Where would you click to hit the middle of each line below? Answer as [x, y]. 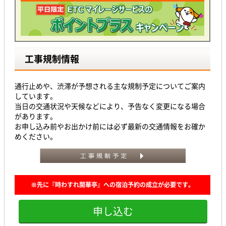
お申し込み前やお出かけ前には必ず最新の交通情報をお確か [110, 126]
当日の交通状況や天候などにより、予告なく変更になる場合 [110, 106]
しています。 [36, 96]
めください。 [36, 136]
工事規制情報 [52, 59]
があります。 [36, 116]
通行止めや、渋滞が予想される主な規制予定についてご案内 [110, 86]
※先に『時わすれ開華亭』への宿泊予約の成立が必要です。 [112, 185]
